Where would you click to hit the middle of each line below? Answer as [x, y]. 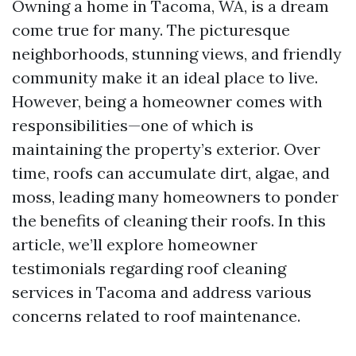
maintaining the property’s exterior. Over [166, 149]
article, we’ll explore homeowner [135, 244]
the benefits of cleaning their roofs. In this [169, 221]
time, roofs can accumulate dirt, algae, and [171, 173]
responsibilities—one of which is [133, 125]
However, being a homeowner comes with [167, 101]
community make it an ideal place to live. [165, 77]
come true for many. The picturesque [151, 30]
